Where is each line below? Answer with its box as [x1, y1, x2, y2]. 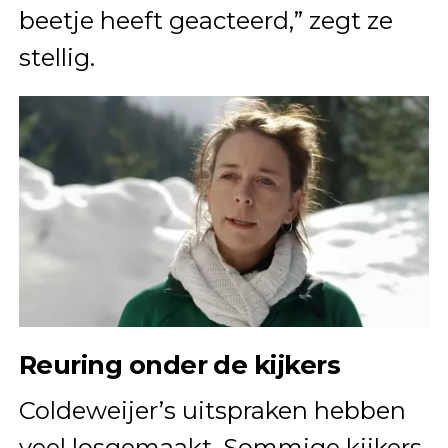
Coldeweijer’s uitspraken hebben [18, 396, 406, 426]
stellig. [18, 43, 95, 73]
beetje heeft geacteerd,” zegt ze [18, 6, 393, 36]
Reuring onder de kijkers [18, 349, 341, 381]
